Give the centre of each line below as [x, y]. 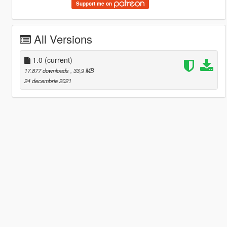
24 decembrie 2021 [48, 80]
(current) [58, 60]
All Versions [63, 39]
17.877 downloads [47, 70]
